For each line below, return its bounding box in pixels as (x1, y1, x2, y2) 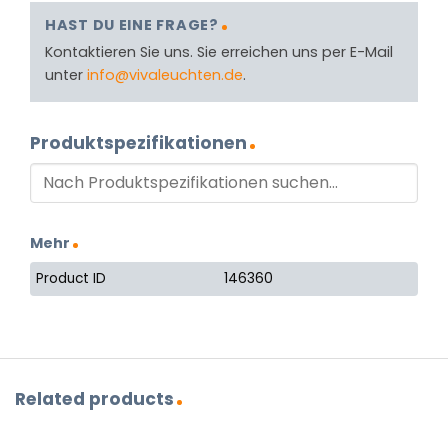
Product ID (36, 269, 107, 289)
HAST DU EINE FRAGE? (45, 14, 219, 35)
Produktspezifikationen (30, 131, 247, 156)
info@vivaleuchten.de (87, 65, 243, 86)
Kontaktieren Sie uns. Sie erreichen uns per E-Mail (45, 42, 393, 63)
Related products (15, 386, 174, 411)
